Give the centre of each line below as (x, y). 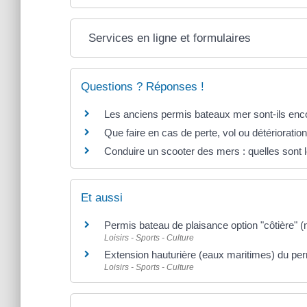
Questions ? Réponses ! (143, 86)
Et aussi (102, 197)
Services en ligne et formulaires (170, 38)
